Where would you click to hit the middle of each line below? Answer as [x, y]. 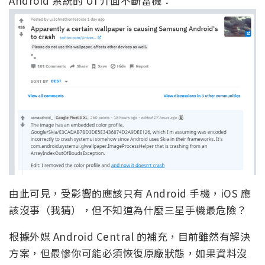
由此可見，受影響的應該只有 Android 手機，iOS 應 [130, 193]
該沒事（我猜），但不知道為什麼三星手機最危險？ [128, 209]
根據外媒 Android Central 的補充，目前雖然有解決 [130, 236]
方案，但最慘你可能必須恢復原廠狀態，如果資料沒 [128, 253]
